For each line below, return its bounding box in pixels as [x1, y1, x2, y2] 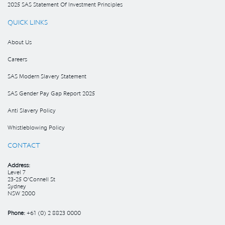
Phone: [8, 209, 27, 216]
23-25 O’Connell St [8, 175, 55, 183]
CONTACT [8, 141, 40, 150]
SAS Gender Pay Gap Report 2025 [8, 89, 95, 97]
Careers [8, 55, 27, 63]
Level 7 [8, 168, 26, 176]
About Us [8, 38, 32, 46]
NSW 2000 [8, 189, 35, 197]
